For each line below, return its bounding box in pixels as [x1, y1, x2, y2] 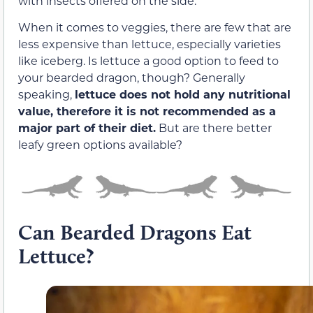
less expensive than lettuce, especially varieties [18, 36, 281, 51]
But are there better [156, 120, 272, 135]
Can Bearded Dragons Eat [18, 219, 252, 246]
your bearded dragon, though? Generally [18, 70, 245, 85]
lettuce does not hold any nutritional [75, 87, 291, 101]
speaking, [18, 87, 75, 101]
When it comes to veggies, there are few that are [18, 20, 291, 34]
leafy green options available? [18, 137, 182, 152]
